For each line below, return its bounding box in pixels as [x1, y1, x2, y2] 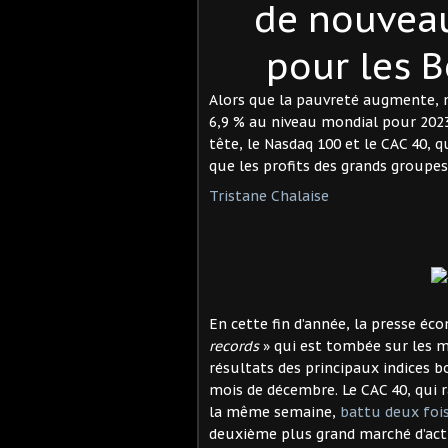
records [209, 336, 259, 355]
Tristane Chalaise [209, 186, 329, 205]
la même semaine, [209, 402, 340, 421]
